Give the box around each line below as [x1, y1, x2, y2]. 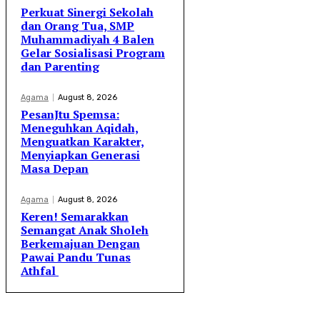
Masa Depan [21, 161, 89, 177]
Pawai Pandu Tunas [21, 249, 131, 266]
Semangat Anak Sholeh [21, 222, 149, 239]
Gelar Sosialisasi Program [21, 45, 165, 61]
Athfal [21, 263, 59, 279]
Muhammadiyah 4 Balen [21, 31, 154, 48]
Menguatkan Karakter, [21, 134, 144, 150]
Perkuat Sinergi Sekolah [21, 4, 154, 21]
